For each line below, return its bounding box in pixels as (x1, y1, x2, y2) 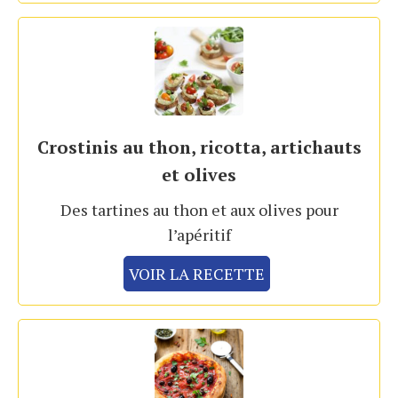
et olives (162, 163, 236, 187)
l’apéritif (167, 224, 231, 246)
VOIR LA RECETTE (129, 263, 265, 285)
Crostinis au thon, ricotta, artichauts (36, 135, 362, 160)
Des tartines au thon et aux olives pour (60, 199, 338, 221)
